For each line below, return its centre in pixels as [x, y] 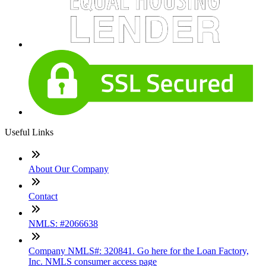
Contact [43, 196]
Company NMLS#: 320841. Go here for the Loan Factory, [139, 251]
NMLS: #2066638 [63, 223]
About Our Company [69, 169]
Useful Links [29, 132]
